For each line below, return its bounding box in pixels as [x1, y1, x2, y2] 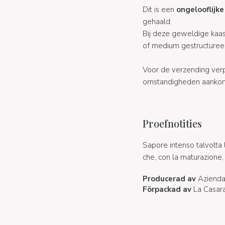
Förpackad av [142, 184, 191, 194]
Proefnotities [142, 116, 202, 130]
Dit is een [142, 4, 174, 15]
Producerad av [142, 173, 196, 184]
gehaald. [142, 16, 172, 27]
